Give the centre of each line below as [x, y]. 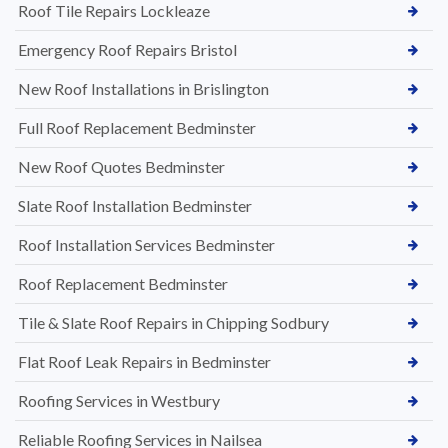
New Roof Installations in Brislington [143, 88]
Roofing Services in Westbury [119, 400]
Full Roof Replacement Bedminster [137, 127]
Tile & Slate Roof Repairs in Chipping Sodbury [173, 322]
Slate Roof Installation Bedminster [135, 205]
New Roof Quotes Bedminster [121, 166]
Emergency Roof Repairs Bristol [127, 49]
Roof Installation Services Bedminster [146, 244]
